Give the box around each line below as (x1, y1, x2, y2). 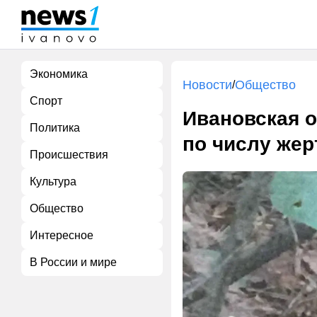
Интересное (30, 229, 93, 241)
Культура (30, 175, 76, 188)
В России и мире (30, 256, 117, 268)
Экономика (30, 68, 88, 80)
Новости (183, 78, 232, 92)
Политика (30, 122, 80, 134)
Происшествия (30, 149, 108, 161)
